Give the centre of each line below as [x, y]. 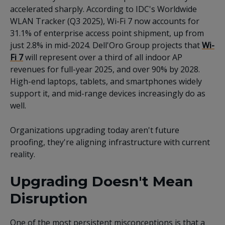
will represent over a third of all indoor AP [103, 58]
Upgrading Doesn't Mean [101, 182]
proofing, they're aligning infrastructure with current [110, 142]
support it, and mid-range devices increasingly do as [108, 94]
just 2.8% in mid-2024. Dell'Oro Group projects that [106, 45]
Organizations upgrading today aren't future [95, 130]
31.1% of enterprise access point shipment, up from [107, 33]
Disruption [49, 199]
